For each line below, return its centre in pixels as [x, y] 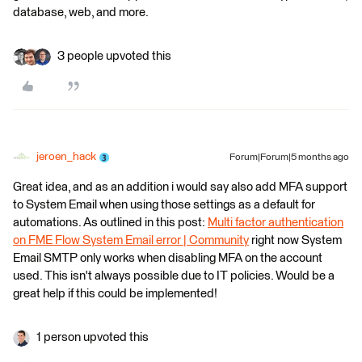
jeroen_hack [66, 157]
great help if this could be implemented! [115, 294]
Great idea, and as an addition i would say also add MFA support [180, 187]
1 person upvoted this [93, 337]
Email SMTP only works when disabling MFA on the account [168, 258]
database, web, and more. [81, 13]
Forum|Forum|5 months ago [289, 158]
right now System [295, 240]
